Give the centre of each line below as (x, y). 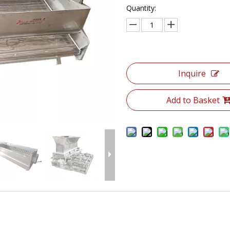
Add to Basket (193, 100)
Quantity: (141, 8)
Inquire (192, 73)
